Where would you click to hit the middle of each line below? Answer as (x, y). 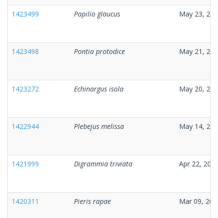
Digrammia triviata (103, 163)
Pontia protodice (100, 51)
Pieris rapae (92, 201)
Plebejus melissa (99, 126)
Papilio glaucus (97, 14)
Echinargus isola (99, 89)
